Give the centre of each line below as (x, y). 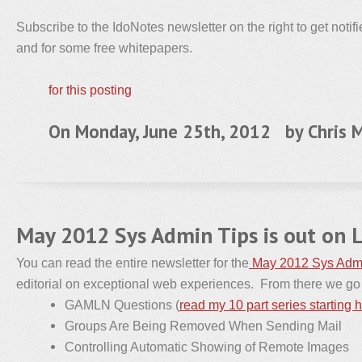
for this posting (90, 90)
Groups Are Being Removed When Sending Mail (203, 326)
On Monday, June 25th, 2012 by (178, 131)
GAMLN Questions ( (122, 305)
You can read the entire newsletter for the (133, 263)
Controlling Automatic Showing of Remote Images (207, 347)
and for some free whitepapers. (104, 48)
